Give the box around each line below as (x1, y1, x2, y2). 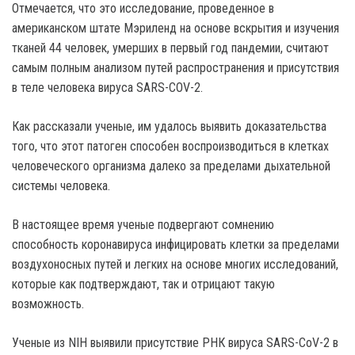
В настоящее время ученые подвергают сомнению (12, 217, 274, 232)
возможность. (12, 296, 84, 311)
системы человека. (12, 178, 110, 193)
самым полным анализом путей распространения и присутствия (12, 60, 339, 75)
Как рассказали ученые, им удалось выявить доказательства (12, 119, 326, 134)
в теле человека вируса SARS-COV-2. (12, 80, 203, 95)
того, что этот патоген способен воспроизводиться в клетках (12, 139, 329, 154)
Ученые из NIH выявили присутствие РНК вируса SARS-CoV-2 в (12, 335, 338, 350)
